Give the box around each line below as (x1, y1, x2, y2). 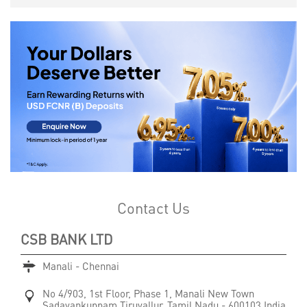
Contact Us (117, 197, 190, 217)
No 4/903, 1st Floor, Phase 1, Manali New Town (42, 286, 254, 300)
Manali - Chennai (42, 258, 119, 273)
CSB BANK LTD (21, 230, 112, 248)
